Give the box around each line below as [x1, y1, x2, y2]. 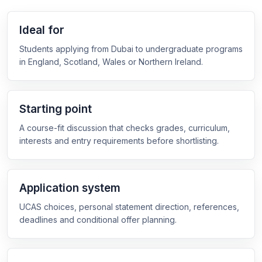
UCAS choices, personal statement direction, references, [19, 202, 239, 212]
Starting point [19, 102, 92, 116]
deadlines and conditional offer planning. [19, 215, 177, 225]
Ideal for [19, 23, 64, 37]
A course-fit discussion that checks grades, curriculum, [19, 123, 230, 133]
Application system [19, 181, 120, 195]
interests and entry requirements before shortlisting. [19, 136, 219, 146]
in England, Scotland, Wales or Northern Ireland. [19, 57, 203, 67]
